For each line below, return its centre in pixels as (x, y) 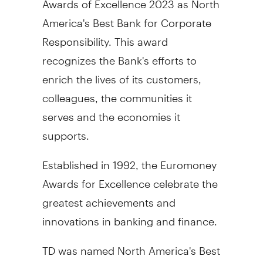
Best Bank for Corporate (150, 18)
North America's (156, 245)
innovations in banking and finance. (129, 216)
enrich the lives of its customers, (122, 74)
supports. (65, 130)
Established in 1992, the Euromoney (129, 160)
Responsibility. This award (105, 36)
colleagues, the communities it (117, 93)
